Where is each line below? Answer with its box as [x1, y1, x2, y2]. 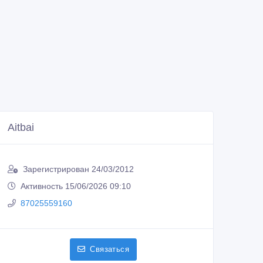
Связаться [90, 245, 129, 254]
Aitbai [8, 122, 34, 134]
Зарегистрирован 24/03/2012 [23, 164, 134, 174]
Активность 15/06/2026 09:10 [21, 181, 131, 191]
